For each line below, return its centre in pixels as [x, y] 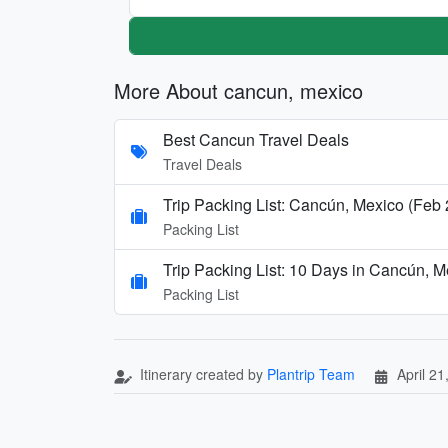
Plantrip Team [311, 373]
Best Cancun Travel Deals [256, 139]
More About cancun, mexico [238, 90]
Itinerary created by [201, 373]
